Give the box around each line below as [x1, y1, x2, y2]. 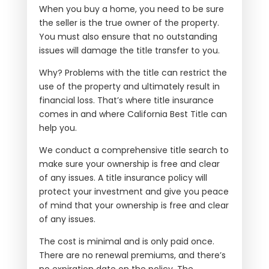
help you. [38, 121, 77, 134]
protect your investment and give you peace [38, 185, 229, 198]
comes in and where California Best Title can [38, 107, 227, 120]
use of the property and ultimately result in [38, 80, 220, 92]
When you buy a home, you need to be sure [38, 2, 224, 15]
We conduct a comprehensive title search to [38, 144, 229, 156]
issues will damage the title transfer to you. [38, 44, 220, 56]
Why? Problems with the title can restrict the [38, 66, 227, 79]
